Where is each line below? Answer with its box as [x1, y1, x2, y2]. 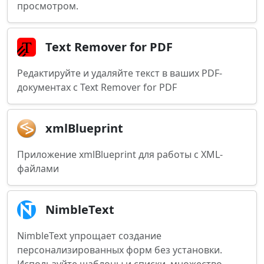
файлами [17, 162, 59, 175]
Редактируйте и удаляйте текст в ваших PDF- [17, 67, 222, 80]
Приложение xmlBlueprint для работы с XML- [17, 148, 223, 161]
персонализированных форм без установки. [17, 243, 222, 256]
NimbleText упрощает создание [17, 229, 161, 242]
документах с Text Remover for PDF [17, 81, 177, 94]
